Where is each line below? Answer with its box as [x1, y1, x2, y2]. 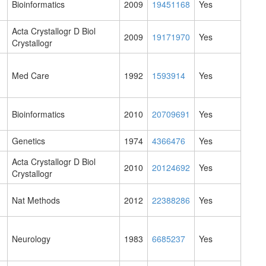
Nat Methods [12, 194, 60, 207]
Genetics [12, 135, 45, 147]
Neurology [12, 233, 50, 245]
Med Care [12, 69, 49, 82]
